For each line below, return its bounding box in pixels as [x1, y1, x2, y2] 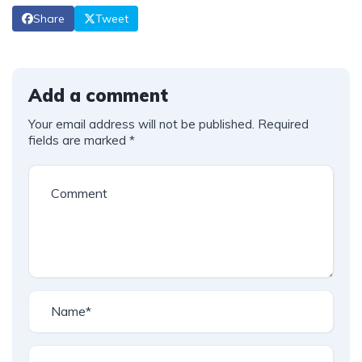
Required [258, 116, 309, 132]
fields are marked [28, 132, 129, 148]
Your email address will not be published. [28, 116, 255, 132]
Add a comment [28, 83, 168, 107]
